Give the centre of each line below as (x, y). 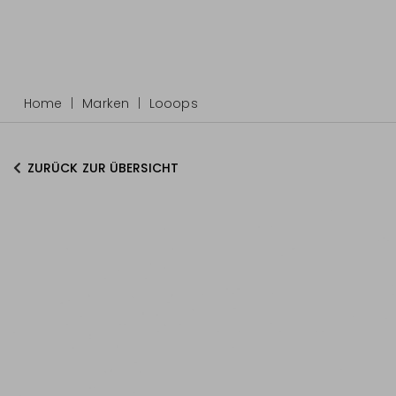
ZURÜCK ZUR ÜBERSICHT (103, 168)
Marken (106, 103)
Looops (174, 103)
